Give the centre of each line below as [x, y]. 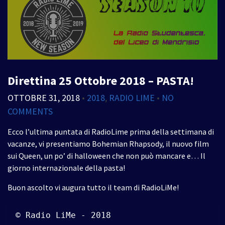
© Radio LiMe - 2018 [63, 215]
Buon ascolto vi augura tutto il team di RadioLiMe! [93, 187]
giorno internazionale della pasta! [66, 167]
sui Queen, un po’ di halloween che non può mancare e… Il [106, 155]
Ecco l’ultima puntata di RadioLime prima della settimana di [111, 131]
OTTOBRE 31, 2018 [44, 97]
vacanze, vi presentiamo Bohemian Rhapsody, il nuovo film [108, 143]
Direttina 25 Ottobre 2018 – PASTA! [101, 80]
